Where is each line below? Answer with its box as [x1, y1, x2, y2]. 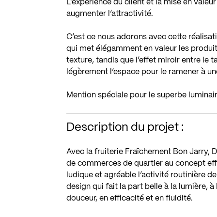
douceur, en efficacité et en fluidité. [66, 194, 193, 202]
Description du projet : [66, 122, 184, 133]
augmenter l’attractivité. [66, 10, 154, 17]
